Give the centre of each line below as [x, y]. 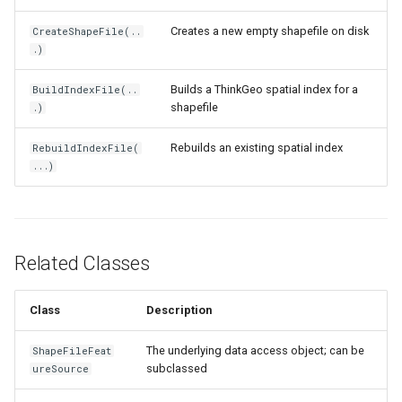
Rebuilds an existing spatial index [257, 147]
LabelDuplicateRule [293, 147]
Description [179, 310]
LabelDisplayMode [291, 103]
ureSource [61, 368]
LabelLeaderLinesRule [302, 235]
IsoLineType [271, 15]
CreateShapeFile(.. [87, 31]
